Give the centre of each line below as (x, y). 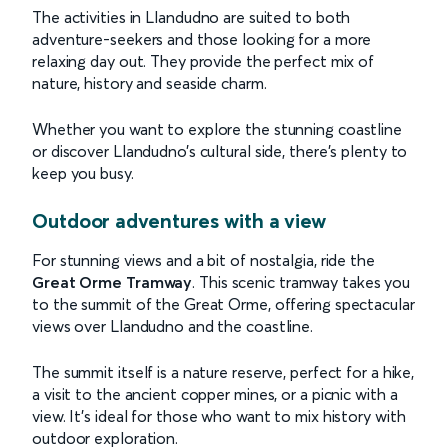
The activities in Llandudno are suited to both (191, 16)
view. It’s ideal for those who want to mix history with (219, 415)
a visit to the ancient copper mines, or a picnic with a (215, 393)
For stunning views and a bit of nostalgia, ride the (203, 259)
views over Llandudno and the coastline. (173, 325)
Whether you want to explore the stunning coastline (217, 128)
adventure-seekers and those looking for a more (202, 38)
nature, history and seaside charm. (149, 82)
